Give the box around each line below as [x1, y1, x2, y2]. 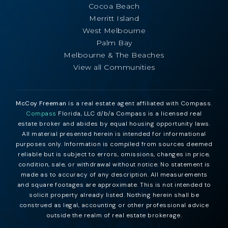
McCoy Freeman [16, 99, 67, 107]
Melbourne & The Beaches [64, 50, 164, 60]
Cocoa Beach [88, 1, 140, 11]
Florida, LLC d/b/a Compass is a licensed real [56, 109, 202, 118]
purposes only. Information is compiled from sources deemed [16, 139, 212, 148]
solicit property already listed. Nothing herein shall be [29, 190, 199, 199]
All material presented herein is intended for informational [22, 129, 206, 138]
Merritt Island [89, 13, 139, 23]
